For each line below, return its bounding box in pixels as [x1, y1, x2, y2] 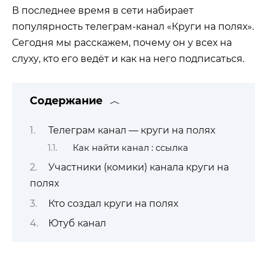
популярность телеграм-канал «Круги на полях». [12, 21, 254, 32]
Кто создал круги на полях [48, 197, 178, 209]
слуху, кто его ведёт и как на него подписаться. [12, 53, 244, 64]
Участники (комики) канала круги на [48, 162, 229, 173]
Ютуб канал [48, 218, 106, 229]
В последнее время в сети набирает [12, 5, 194, 16]
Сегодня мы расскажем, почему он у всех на [12, 37, 232, 48]
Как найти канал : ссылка [72, 142, 188, 153]
